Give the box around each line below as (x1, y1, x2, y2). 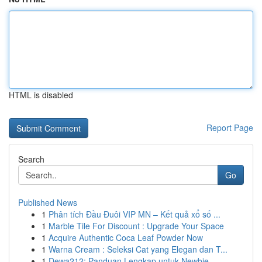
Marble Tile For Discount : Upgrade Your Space (49, 220, 224, 232)
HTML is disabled (9, 89, 73, 101)
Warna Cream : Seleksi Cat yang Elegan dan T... (49, 243, 227, 255)
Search (18, 153, 44, 165)
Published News (18, 196, 77, 208)
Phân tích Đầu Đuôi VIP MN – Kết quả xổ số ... (49, 208, 220, 220)
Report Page (206, 122, 253, 133)
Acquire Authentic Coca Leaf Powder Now (49, 232, 203, 243)
